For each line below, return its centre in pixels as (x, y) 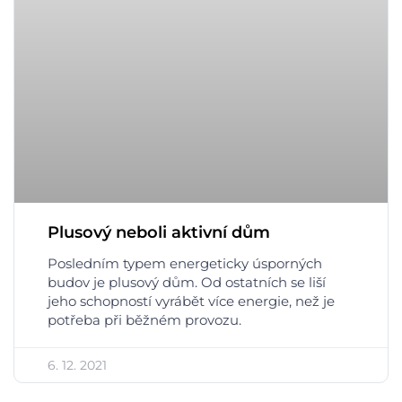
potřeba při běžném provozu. (144, 319)
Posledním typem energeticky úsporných (185, 263)
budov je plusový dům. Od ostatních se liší (187, 282)
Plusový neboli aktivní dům (159, 232)
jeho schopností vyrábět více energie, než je (191, 301)
